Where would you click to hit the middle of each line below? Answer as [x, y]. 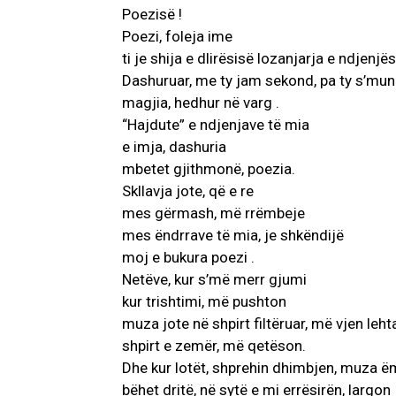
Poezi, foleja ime [177, 37]
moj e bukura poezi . [188, 258]
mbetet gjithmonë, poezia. [209, 169]
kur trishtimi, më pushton [204, 302]
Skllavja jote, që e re [188, 191]
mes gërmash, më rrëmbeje [213, 213]
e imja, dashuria [174, 147]
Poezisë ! [152, 15]
